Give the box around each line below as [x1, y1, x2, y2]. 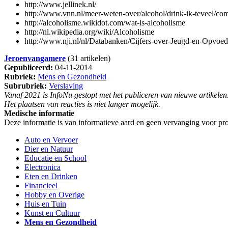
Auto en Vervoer [24, 135, 78, 145]
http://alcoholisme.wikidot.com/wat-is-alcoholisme [24, 18, 185, 27]
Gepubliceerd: [4, 63, 53, 72]
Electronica [24, 163, 61, 172]
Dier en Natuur [24, 145, 73, 154]
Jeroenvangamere [4, 54, 66, 63]
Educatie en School [24, 154, 87, 163]
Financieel [24, 181, 58, 190]
